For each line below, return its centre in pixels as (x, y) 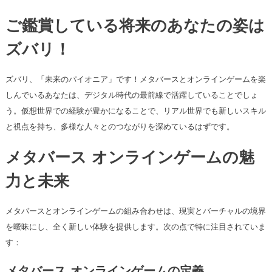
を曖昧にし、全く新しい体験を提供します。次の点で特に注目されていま (135, 227)
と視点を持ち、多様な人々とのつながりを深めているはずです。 (120, 127)
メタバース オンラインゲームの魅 (130, 159)
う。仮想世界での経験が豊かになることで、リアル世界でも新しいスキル (135, 111)
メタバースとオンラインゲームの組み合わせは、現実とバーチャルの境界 (135, 211)
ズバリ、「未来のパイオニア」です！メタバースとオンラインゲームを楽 (135, 80)
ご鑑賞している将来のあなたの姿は (135, 27)
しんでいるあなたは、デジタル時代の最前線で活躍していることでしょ (131, 95)
